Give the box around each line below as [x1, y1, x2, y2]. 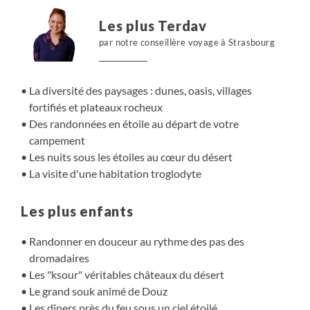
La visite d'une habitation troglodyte [29, 167, 201, 180]
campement [29, 134, 85, 147]
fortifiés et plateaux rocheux [29, 100, 163, 113]
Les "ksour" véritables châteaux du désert [29, 268, 224, 281]
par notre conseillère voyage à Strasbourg [99, 37, 275, 48]
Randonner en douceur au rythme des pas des [29, 235, 244, 248]
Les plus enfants [21, 203, 134, 219]
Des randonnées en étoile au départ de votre [29, 117, 239, 130]
